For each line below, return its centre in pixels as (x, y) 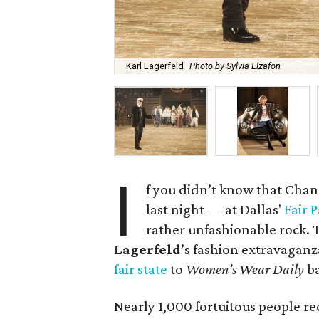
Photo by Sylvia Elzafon (235, 66)
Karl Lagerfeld (155, 66)
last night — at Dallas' (215, 209)
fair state (141, 269)
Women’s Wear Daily (245, 269)
